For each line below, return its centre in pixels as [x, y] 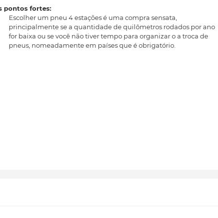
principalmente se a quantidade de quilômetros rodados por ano [112, 27]
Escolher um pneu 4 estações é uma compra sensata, [93, 18]
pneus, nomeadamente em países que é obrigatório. [92, 45]
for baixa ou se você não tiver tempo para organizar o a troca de [109, 36]
